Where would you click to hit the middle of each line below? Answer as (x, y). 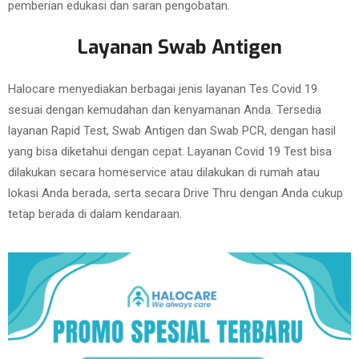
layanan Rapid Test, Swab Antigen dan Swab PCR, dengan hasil (172, 131)
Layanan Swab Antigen (179, 47)
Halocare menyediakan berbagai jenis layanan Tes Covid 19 (163, 89)
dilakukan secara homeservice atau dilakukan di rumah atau (164, 172)
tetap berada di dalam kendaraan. (95, 214)
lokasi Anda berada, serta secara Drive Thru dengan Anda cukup (175, 193)
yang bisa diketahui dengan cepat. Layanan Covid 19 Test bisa (170, 151)
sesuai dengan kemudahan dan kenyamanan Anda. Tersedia (165, 110)
